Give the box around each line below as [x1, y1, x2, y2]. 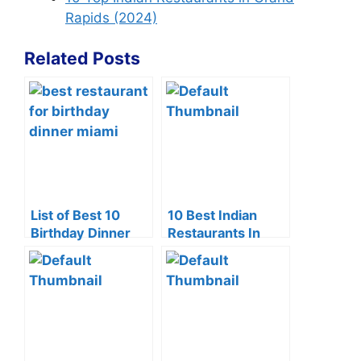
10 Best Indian [168, 207, 257, 223]
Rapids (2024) [65, 9, 157, 26]
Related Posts [24, 48, 140, 68]
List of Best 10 [31, 207, 120, 223]
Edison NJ [168, 243, 230, 259]
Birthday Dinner [31, 225, 131, 241]
